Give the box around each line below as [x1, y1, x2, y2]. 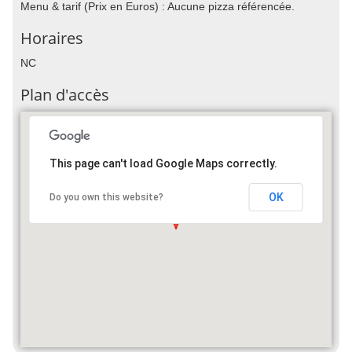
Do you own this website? [49, 191, 163, 203]
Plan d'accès [20, 83, 109, 105]
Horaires [20, 27, 83, 49]
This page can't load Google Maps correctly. [49, 156, 277, 170]
